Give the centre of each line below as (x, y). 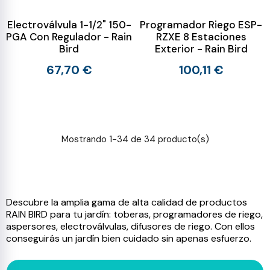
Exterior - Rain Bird (201, 49)
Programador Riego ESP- (201, 25)
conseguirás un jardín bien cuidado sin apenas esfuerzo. (129, 238)
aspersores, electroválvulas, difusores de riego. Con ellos (130, 226)
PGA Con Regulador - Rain (69, 37)
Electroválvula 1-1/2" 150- (69, 25)
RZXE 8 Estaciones (201, 37)
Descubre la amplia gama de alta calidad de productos (127, 202)
